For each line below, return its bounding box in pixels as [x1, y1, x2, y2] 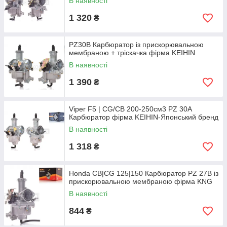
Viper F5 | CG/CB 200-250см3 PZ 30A [69, 105, 192, 113]
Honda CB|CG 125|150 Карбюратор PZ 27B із [69, 169, 218, 177]
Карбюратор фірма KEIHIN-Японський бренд [69, 113, 218, 121]
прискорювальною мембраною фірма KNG [69, 177, 212, 185]
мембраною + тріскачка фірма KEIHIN [69, 49, 195, 57]
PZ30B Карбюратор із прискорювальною [69, 41, 204, 49]
